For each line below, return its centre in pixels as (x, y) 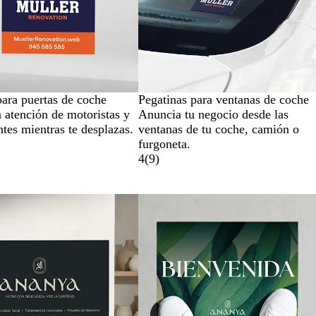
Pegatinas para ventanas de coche (224, 99)
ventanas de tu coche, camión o (219, 129)
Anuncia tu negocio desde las (213, 114)
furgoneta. (164, 144)
